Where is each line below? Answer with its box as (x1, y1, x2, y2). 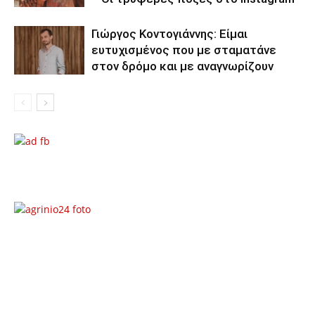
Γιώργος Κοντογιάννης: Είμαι (91, 27, 247, 41)
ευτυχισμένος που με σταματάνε (91, 43, 276, 58)
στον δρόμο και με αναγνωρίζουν (91, 59, 274, 74)
